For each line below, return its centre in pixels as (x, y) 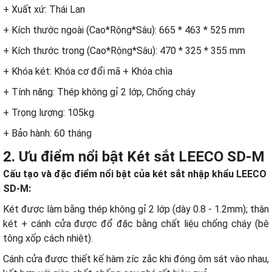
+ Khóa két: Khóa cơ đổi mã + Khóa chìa (88, 72)
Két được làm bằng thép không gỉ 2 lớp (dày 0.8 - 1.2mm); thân (136, 209)
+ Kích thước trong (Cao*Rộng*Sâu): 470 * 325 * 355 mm (124, 51)
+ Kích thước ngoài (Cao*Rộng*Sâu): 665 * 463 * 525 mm (124, 30)
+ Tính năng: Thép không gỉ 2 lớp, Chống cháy (99, 92)
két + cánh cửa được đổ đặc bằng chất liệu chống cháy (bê (136, 224)
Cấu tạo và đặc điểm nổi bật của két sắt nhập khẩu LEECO (135, 174)
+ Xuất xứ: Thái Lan (44, 10)
